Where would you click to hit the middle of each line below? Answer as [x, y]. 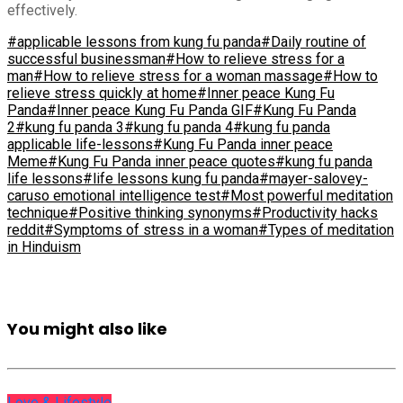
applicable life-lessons [80, 144]
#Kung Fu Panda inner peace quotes [161, 161]
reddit [26, 229]
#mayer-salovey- [313, 178]
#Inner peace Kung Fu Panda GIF [150, 110]
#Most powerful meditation [307, 195]
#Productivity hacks [315, 212]
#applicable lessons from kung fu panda [134, 41]
